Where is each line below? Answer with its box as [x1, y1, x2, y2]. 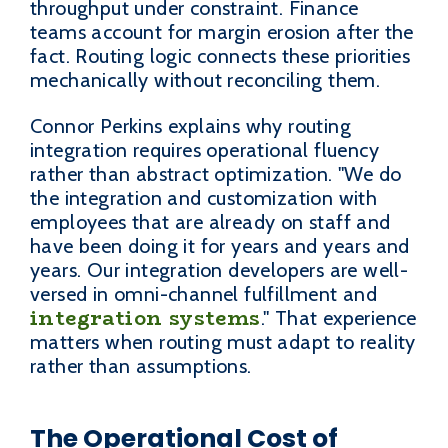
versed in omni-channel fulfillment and [30, 281, 378, 306]
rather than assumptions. [30, 353, 252, 378]
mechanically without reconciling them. [30, 67, 381, 92]
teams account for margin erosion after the [30, 19, 414, 44]
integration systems [30, 301, 261, 333]
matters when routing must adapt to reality [30, 329, 416, 354]
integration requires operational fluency [30, 137, 379, 162]
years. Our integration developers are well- [30, 257, 409, 282]
